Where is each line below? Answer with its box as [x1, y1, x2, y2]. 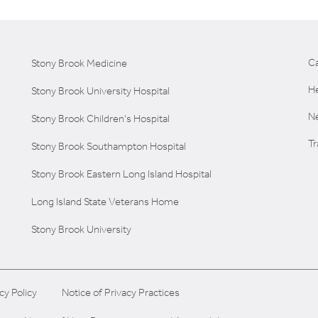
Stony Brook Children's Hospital [31, 111, 170, 125]
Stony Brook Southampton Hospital [31, 139, 186, 153]
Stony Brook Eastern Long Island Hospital [31, 167, 212, 180]
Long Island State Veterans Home [31, 194, 179, 208]
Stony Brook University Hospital [31, 84, 170, 97]
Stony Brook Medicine [31, 56, 127, 70]
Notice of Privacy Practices [62, 285, 180, 299]
